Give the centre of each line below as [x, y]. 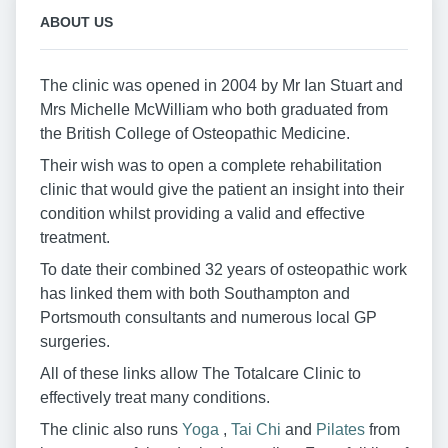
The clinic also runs [111, 429]
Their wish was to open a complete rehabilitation [211, 165]
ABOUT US [76, 21]
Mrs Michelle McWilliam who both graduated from [214, 109]
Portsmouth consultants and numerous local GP [208, 317]
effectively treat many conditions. [155, 397]
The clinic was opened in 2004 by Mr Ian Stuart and [221, 85]
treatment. [75, 237]
